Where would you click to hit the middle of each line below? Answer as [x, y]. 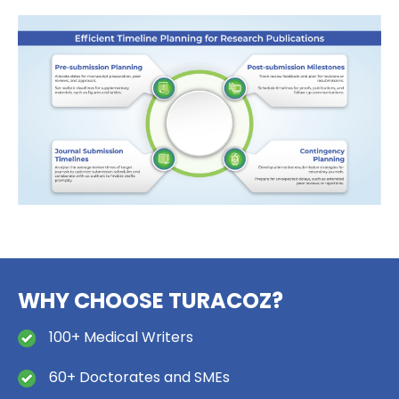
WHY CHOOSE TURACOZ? [151, 301]
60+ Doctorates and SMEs [139, 378]
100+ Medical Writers [121, 338]
